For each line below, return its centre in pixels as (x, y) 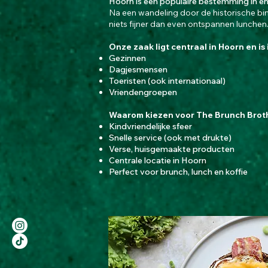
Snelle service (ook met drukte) (170, 138)
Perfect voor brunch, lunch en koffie (178, 172)
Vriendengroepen (143, 92)
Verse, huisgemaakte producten (172, 149)
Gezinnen (127, 58)
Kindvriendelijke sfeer (150, 126)
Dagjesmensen (138, 69)
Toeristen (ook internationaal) (167, 81)
